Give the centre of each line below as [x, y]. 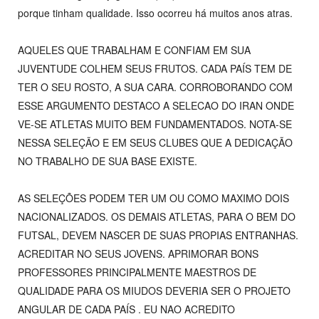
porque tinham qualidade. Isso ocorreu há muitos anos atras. [155, 13]
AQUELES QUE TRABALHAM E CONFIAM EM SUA [134, 50]
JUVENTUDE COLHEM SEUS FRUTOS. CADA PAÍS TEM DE [155, 69]
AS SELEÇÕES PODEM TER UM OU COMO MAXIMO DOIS [153, 198]
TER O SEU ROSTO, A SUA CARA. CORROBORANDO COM [155, 87]
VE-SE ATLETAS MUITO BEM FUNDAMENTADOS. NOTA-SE [155, 124]
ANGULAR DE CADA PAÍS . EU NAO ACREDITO [126, 309]
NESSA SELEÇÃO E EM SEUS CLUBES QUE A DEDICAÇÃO [155, 143]
